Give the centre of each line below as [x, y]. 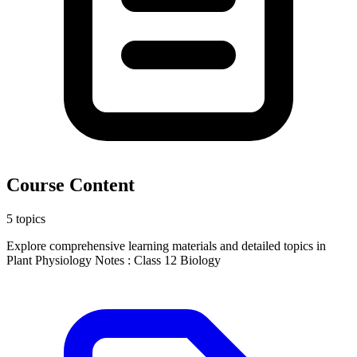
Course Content [71, 184]
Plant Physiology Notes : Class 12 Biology [114, 260]
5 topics [26, 218]
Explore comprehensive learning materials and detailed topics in [166, 245]
